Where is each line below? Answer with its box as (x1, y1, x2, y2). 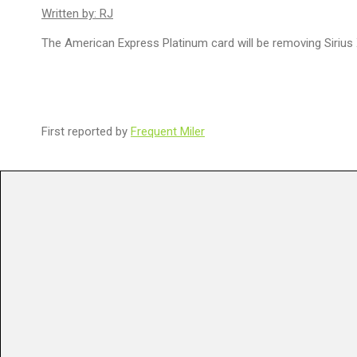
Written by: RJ (41, 6, 113, 21)
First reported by (41, 124, 131, 139)
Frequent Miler (131, 124, 205, 139)
